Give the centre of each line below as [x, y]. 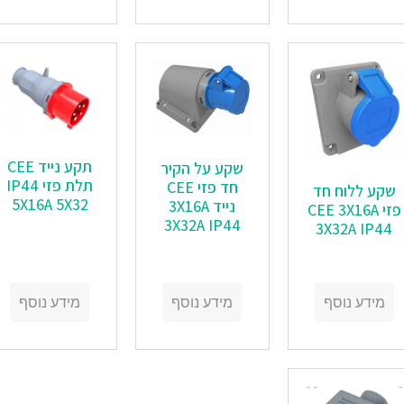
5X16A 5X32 [50, 204]
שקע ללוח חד [354, 191]
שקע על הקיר [202, 168]
